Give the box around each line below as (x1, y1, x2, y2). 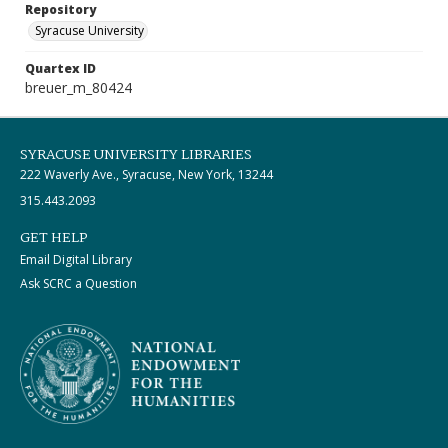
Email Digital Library (20, 251, 132, 268)
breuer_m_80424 (25, 78, 132, 97)
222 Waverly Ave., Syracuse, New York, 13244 (20, 166, 273, 183)
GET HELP (20, 227, 88, 249)
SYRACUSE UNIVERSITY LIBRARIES (20, 144, 252, 166)
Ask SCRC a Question (20, 275, 137, 292)
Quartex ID (25, 60, 96, 77)
